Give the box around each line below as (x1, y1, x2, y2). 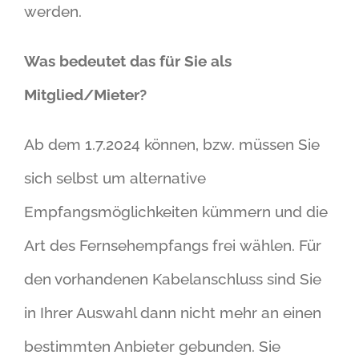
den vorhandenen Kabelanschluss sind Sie (24, 269, 321, 288)
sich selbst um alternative (24, 168, 206, 187)
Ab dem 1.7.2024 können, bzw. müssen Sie (24, 135, 320, 153)
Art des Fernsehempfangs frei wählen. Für (24, 236, 321, 254)
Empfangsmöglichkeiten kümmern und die (24, 202, 328, 220)
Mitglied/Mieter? (24, 85, 147, 103)
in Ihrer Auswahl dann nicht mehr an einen (24, 303, 321, 321)
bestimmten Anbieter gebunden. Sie (24, 337, 280, 355)
